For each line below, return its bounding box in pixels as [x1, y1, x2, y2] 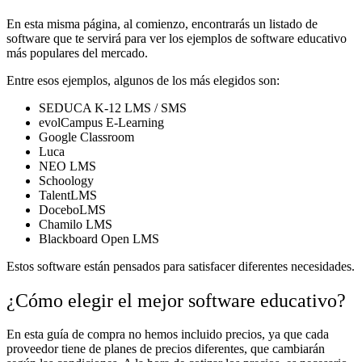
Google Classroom [39, 129, 134, 144]
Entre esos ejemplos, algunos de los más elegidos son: [6, 73, 280, 87]
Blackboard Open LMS [39, 231, 159, 246]
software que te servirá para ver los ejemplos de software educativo [6, 31, 347, 45]
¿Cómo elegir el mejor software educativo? [6, 289, 346, 311]
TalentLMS [39, 187, 97, 202]
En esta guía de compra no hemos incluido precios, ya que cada [6, 327, 329, 342]
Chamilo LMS [39, 217, 112, 231]
